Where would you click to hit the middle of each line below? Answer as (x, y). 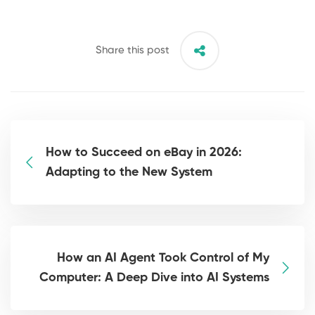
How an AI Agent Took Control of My (163, 258)
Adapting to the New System (129, 173)
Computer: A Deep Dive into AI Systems (154, 278)
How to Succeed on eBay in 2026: (144, 153)
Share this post (133, 51)
